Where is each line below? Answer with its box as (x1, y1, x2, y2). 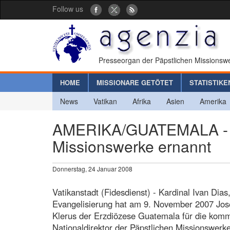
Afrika (132, 95, 151, 106)
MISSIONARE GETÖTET (97, 77, 173, 87)
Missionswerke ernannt (52, 135, 211, 157)
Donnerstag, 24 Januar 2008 (52, 164, 132, 173)
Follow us (52, 4, 83, 14)
